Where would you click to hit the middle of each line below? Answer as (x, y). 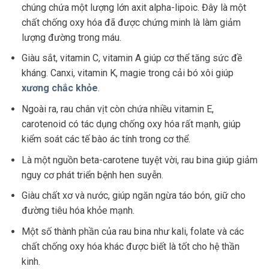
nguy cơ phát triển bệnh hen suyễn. (92, 175)
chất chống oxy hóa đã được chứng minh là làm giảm (131, 22)
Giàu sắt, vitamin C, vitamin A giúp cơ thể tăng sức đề (131, 58)
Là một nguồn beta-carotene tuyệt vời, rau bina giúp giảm (139, 160)
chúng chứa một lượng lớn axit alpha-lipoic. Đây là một (134, 7)
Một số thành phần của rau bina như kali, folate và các (132, 231)
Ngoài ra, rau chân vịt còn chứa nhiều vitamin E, (117, 109)
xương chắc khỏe (59, 88)
